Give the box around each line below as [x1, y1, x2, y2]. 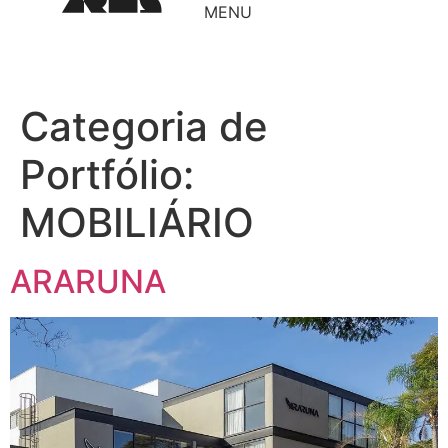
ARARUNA [10, 262, 166, 301]
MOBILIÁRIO [20, 198, 254, 247]
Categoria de [20, 102, 268, 151]
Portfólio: [20, 150, 194, 199]
